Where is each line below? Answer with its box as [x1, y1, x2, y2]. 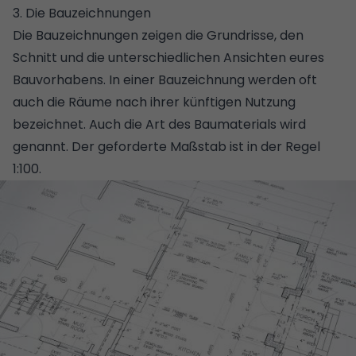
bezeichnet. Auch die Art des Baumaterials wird [13, 114, 306, 133]
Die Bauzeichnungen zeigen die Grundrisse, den [13, 25, 304, 44]
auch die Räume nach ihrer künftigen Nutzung [13, 92, 296, 111]
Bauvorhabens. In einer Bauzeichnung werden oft [13, 70, 317, 89]
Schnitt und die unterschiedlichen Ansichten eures [13, 48, 324, 67]
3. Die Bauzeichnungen [13, 3, 151, 22]
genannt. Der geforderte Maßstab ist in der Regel [13, 137, 320, 156]
